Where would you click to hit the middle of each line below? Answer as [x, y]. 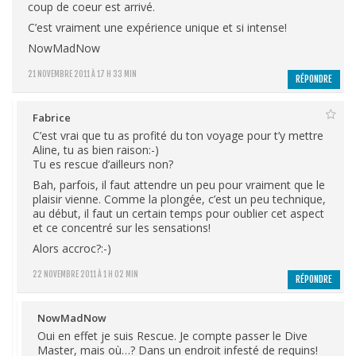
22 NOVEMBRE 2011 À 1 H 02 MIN [85, 274]
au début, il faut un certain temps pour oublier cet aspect [178, 213]
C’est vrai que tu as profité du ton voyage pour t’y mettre [178, 135]
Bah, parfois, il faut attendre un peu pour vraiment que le [179, 184]
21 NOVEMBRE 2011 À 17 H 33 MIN [82, 74]
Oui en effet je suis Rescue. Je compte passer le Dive [172, 335]
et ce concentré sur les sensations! [122, 227]
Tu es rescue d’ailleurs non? [103, 164]
